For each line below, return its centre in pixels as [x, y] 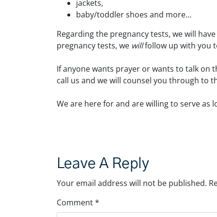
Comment [76, 202]
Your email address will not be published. [132, 183]
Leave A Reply [103, 164]
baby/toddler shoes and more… [134, 15]
